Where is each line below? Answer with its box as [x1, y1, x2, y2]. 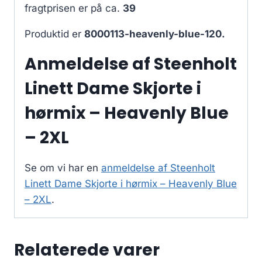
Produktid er [25, 28, 84, 40]
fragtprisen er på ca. [25, 2, 123, 15]
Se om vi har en [25, 162, 101, 174]
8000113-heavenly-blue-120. [84, 28, 225, 40]
